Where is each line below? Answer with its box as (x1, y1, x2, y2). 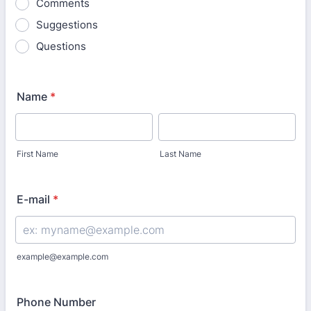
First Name (17, 149, 58, 159)
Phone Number (17, 295, 96, 309)
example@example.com (17, 251, 108, 262)
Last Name (160, 149, 201, 159)
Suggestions (36, 18, 98, 31)
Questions (36, 40, 86, 53)
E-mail (17, 192, 50, 206)
